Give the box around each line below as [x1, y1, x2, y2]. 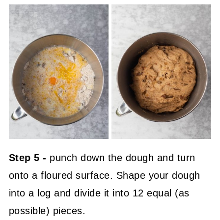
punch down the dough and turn [46, 152, 195, 163]
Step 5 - [8, 152, 47, 163]
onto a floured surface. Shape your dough [8, 170, 200, 181]
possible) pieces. [8, 205, 86, 216]
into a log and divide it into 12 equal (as [8, 188, 190, 198]
